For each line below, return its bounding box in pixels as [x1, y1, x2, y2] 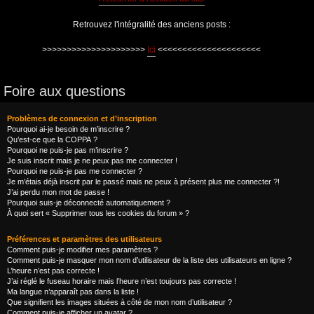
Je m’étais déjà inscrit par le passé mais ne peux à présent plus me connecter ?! [7, 177, 280, 186]
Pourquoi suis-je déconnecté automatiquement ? [7, 198, 170, 207]
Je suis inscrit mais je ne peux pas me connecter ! [7, 156, 177, 165]
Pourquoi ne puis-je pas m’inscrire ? [7, 146, 128, 154]
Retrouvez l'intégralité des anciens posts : [72, 20, 231, 29]
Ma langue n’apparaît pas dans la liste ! [7, 287, 139, 296]
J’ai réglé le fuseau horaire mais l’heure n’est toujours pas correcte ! [7, 277, 236, 285]
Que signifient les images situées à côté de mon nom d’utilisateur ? [7, 298, 232, 306]
